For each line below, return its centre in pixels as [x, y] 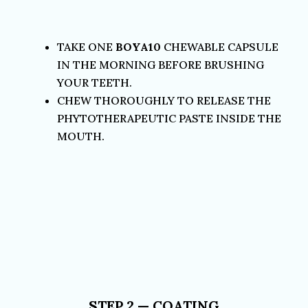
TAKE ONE [86, 47]
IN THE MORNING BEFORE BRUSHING [161, 65]
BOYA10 [138, 47]
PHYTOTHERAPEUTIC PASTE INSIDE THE [169, 118]
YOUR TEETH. [95, 82]
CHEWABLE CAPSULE [220, 47]
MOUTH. [81, 136]
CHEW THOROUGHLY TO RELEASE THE [164, 100]
